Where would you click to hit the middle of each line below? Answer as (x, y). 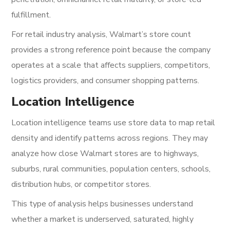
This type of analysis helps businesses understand (102, 204)
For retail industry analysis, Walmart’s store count (101, 34)
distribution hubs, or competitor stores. (81, 184)
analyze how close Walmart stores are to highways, (105, 154)
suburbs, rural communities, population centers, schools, (111, 169)
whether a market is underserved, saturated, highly (103, 219)
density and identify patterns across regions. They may (110, 138)
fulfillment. (31, 15)
